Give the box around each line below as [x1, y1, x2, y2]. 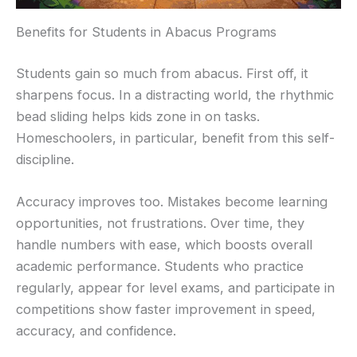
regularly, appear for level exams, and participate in [16, 279, 335, 296]
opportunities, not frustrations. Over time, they [16, 214, 304, 231]
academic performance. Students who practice [16, 257, 304, 274]
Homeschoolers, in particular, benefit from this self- [16, 129, 335, 146]
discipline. [16, 151, 74, 167]
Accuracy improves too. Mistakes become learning [16, 193, 328, 210]
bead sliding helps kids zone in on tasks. [16, 108, 260, 124]
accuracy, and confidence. [16, 322, 176, 339]
